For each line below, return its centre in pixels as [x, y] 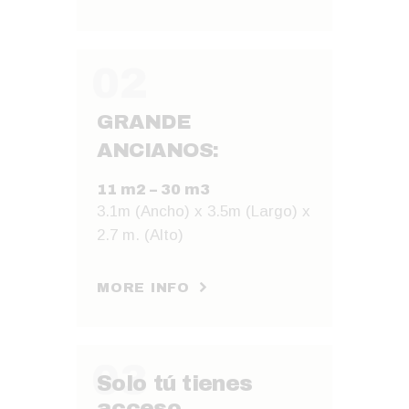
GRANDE [144, 121]
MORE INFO [143, 288]
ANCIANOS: [158, 150]
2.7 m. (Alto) [141, 235]
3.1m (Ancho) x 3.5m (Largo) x [204, 211]
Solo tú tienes [175, 384]
